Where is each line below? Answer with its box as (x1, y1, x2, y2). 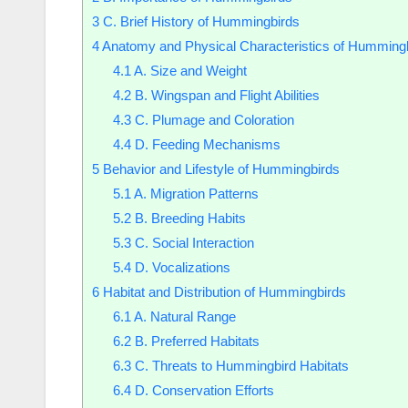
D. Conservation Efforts (130, 382, 274, 399)
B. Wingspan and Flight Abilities (130, 87, 320, 104)
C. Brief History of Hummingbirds (99, 14, 300, 30)
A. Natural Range (130, 309, 236, 325)
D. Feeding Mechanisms (130, 137, 280, 153)
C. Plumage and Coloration (130, 112, 294, 128)
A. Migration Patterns (130, 186, 259, 202)
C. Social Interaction (130, 235, 254, 251)
